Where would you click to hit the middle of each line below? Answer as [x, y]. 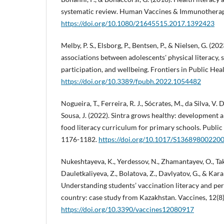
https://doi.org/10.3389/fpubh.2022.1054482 [131, 81]
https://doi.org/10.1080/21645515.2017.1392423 [138, 23]
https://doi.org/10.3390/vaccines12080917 [127, 209]
